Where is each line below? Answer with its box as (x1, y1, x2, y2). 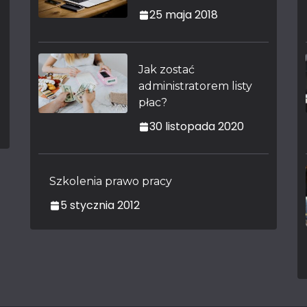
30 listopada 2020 (149, 119, 244, 134)
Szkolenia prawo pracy (49, 175, 172, 188)
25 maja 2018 (149, 7, 218, 23)
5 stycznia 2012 (60, 197, 140, 213)
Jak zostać (138, 63, 195, 76)
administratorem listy (138, 79, 252, 93)
